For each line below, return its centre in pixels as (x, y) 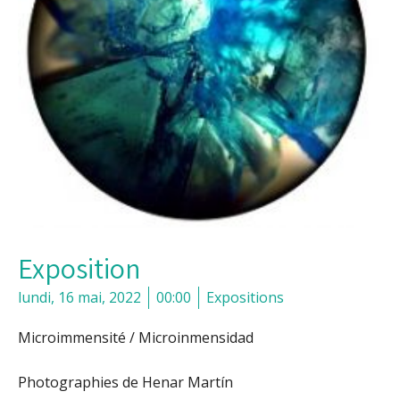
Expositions (245, 298)
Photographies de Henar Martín (125, 383)
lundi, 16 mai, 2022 (79, 298)
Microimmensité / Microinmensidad (136, 338)
